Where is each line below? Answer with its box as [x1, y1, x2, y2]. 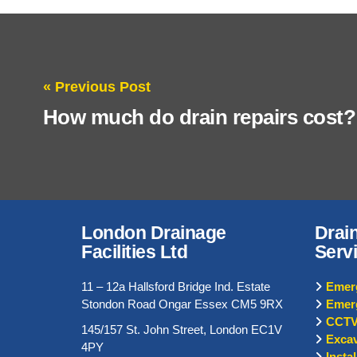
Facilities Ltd [81, 242, 187, 263]
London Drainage [81, 223, 226, 244]
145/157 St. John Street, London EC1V [81, 323, 282, 337]
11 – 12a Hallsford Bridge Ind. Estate [81, 280, 270, 294]
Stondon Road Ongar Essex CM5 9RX [81, 297, 283, 312]
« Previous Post [42, 78, 151, 95]
